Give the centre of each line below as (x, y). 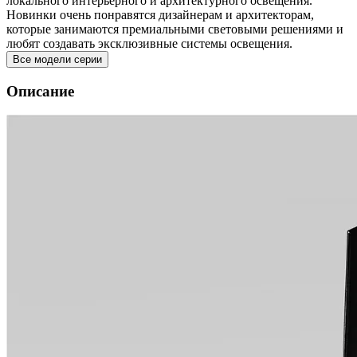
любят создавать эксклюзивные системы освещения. (149, 43)
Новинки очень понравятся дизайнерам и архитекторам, (160, 15)
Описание (40, 91)
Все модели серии (57, 59)
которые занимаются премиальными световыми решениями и (175, 29)
